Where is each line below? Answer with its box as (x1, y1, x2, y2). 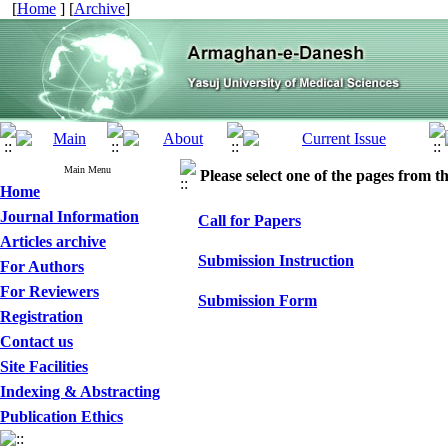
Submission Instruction (198, 252, 354, 269)
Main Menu (64, 164, 111, 175)
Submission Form (198, 292, 317, 309)
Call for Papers (198, 212, 301, 229)
